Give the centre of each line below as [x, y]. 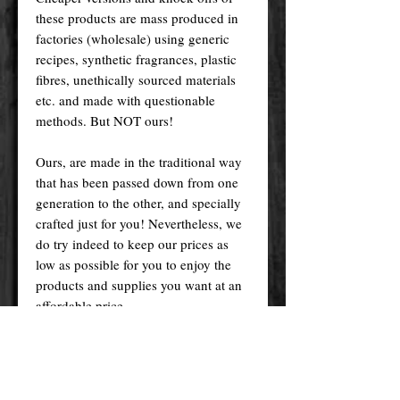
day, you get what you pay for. [120, 367]
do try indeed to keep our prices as [132, 243]
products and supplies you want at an [139, 284]
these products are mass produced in [137, 17]
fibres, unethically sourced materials [136, 79]
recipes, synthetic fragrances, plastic [136, 58]
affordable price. [81, 305]
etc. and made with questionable [125, 100]
